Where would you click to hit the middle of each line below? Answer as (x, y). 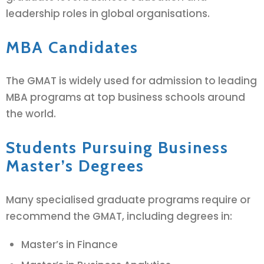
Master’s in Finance (69, 244)
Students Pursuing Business (117, 147)
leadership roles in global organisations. (108, 14)
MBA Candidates (72, 47)
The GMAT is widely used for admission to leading (131, 81)
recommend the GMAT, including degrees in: (119, 216)
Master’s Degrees (75, 165)
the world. (31, 114)
